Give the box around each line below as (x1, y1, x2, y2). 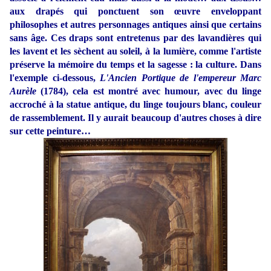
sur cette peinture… (10, 126, 91, 137)
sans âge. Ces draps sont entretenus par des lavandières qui (10, 33, 261, 44)
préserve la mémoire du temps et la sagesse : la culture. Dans (10, 59, 261, 70)
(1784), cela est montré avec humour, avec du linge (36, 86, 261, 97)
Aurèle (10, 86, 36, 97)
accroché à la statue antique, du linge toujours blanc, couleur (10, 99, 261, 110)
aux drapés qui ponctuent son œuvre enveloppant (10, 6, 261, 17)
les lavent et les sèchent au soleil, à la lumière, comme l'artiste (10, 46, 261, 57)
